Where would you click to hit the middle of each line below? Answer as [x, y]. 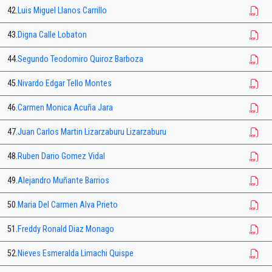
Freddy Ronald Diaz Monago [66, 229]
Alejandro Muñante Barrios [63, 181]
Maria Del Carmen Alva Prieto [68, 205]
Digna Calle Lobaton [52, 35]
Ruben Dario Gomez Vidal [61, 157]
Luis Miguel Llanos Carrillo [62, 11]
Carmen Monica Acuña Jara [65, 108]
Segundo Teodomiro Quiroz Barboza [80, 59]
